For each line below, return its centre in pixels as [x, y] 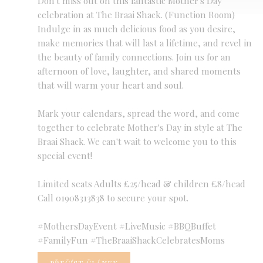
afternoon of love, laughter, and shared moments [139, 71]
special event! [65, 156]
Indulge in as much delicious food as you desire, [136, 29]
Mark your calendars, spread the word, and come [139, 113]
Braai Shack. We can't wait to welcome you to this [137, 141]
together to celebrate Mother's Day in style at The [140, 127]
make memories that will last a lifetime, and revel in [145, 43]
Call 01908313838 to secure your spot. [113, 198]
